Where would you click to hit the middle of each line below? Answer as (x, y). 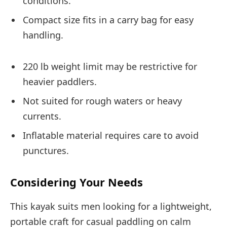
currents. (42, 116)
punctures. (46, 150)
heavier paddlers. (60, 81)
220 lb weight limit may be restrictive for (110, 66)
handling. (43, 35)
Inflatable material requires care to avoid (111, 135)
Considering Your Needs (77, 182)
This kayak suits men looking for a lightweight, (111, 206)
